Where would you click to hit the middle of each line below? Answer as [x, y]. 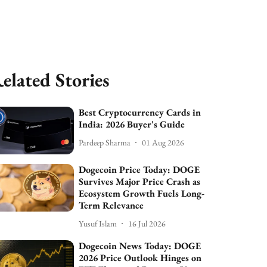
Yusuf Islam [98, 223]
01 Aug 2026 [163, 142]
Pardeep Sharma [105, 142]
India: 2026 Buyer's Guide [132, 124]
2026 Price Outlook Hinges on [140, 258]
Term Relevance [111, 206]
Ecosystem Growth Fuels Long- [142, 194]
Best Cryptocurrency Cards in [140, 112]
